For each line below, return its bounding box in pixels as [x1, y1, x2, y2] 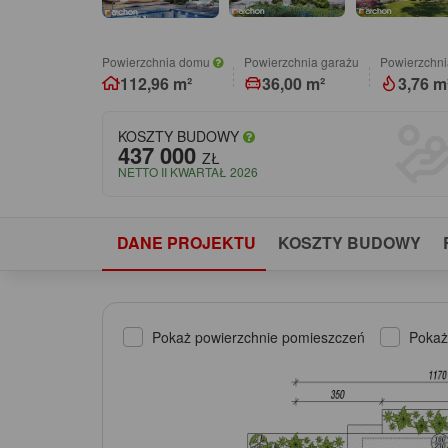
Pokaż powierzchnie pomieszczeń [152, 326, 365, 347]
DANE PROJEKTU [117, 230, 256, 254]
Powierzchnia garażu [244, 52, 359, 70]
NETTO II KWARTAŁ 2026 [118, 163, 258, 181]
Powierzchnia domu [102, 52, 213, 70]
